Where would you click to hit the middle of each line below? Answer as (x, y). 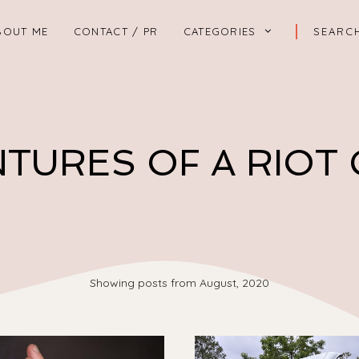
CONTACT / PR (116, 31)
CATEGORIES (220, 31)
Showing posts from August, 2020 (179, 283)
